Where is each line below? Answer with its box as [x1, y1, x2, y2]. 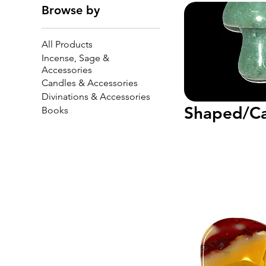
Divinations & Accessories [42, 90, 150, 102]
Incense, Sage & [42, 52, 109, 64]
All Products [42, 38, 93, 50]
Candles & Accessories [42, 77, 138, 88]
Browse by [42, 2, 100, 17]
